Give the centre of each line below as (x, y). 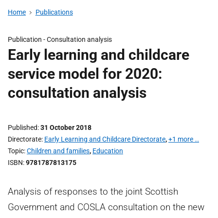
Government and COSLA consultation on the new (106, 207)
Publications (54, 12)
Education (108, 151)
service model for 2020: (85, 74)
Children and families (58, 151)
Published (23, 127)
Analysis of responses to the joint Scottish (93, 191)
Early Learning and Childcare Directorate (105, 139)
